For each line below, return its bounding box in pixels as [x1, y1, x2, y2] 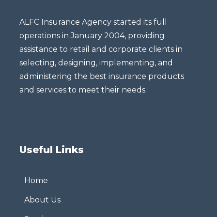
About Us [24, 195, 61, 205]
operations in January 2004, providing [19, 31, 165, 41]
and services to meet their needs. [19, 85, 147, 95]
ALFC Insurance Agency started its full [19, 17, 167, 27]
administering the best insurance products [19, 72, 184, 81]
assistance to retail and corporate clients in [19, 45, 183, 54]
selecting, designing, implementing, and [19, 58, 173, 68]
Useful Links [19, 144, 84, 156]
